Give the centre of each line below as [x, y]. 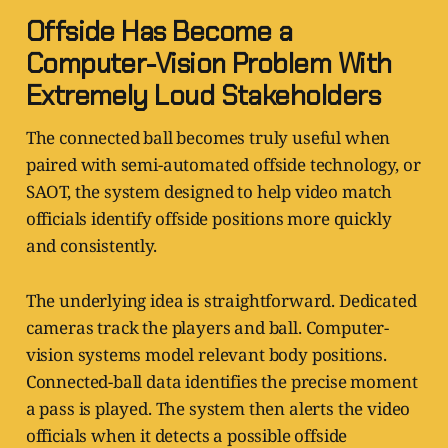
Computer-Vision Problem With [208, 64]
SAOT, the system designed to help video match [209, 192]
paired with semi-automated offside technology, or [223, 165]
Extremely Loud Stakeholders [203, 96]
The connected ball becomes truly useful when [208, 138]
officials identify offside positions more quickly [208, 219]
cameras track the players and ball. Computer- [207, 328]
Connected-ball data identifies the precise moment [221, 382]
